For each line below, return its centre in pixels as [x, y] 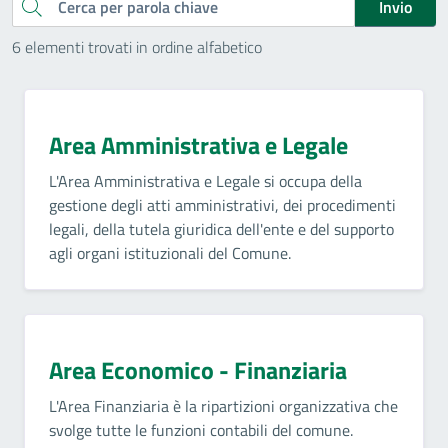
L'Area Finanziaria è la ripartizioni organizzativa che [223, 406]
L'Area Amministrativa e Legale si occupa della [205, 181]
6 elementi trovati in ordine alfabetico [137, 47]
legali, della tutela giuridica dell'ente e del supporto [221, 229]
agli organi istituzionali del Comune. [170, 253]
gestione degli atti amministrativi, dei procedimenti [222, 205]
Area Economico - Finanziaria [198, 370]
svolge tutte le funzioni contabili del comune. [201, 430]
